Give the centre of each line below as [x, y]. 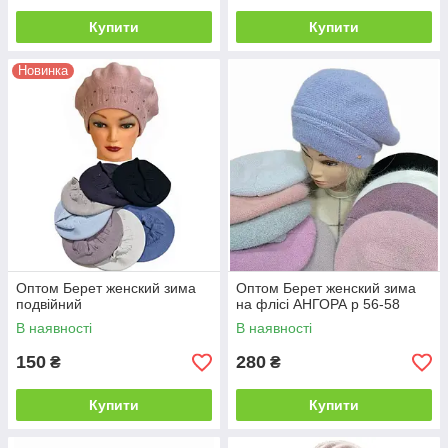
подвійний [49, 304]
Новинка [43, 70]
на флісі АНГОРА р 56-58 [318, 304]
